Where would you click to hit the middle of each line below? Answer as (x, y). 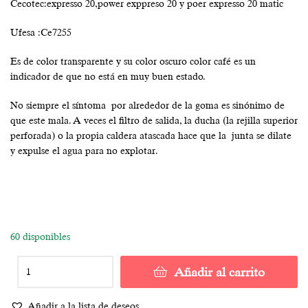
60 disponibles (40, 236)
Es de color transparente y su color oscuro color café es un (133, 61)
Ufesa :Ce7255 (41, 32)
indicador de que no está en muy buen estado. (108, 76)
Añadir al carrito (219, 272)
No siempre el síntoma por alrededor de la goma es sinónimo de (147, 105)
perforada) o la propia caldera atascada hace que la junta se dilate (151, 135)
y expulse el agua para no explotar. (84, 150)
